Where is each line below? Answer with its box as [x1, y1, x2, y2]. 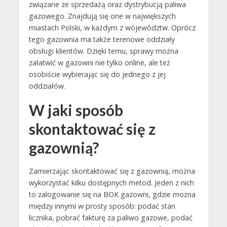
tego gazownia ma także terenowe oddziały [28, 34, 175, 45]
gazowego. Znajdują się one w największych [28, 11, 176, 21]
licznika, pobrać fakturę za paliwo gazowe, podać [28, 213, 193, 223]
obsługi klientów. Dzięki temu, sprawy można [28, 46, 178, 56]
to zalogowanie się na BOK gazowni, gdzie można [28, 190, 196, 200]
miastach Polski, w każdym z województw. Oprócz [28, 23, 196, 33]
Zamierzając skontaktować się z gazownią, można [28, 166, 195, 176]
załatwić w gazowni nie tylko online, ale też [28, 58, 170, 68]
